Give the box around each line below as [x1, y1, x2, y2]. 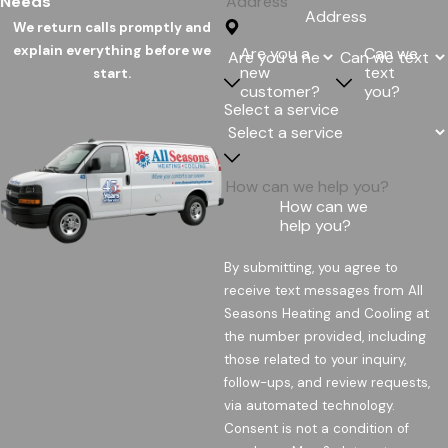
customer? [240, 80, 320, 102]
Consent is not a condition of [224, 420, 409, 438]
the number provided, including [224, 328, 426, 346]
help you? [280, 214, 351, 236]
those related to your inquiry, [224, 351, 406, 369]
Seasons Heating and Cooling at [224, 305, 429, 323]
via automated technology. [224, 397, 395, 415]
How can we [280, 195, 368, 217]
